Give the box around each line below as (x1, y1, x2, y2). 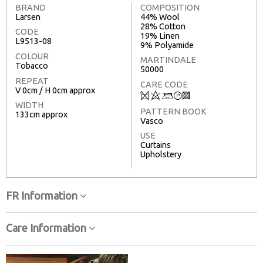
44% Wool (140, 12, 180, 22)
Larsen (15, 12, 41, 22)
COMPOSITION (140, 2, 200, 12)
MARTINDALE (140, 55, 196, 65)
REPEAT (15, 76, 49, 86)
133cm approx (15, 110, 68, 120)
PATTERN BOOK (140, 106, 207, 116)
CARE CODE (140, 80, 188, 90)
